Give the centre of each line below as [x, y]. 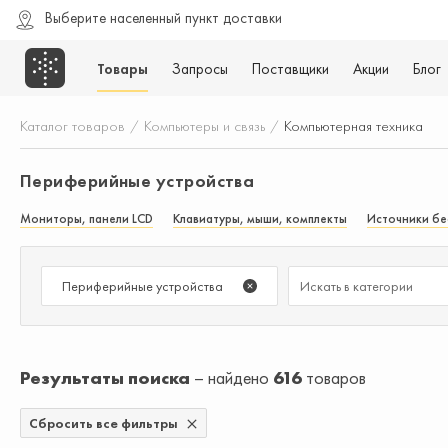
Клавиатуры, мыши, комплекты [260, 218]
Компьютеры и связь [204, 126]
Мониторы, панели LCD [86, 218]
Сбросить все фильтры [105, 423]
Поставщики [290, 69]
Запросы [200, 69]
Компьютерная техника [353, 126]
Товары [122, 69]
